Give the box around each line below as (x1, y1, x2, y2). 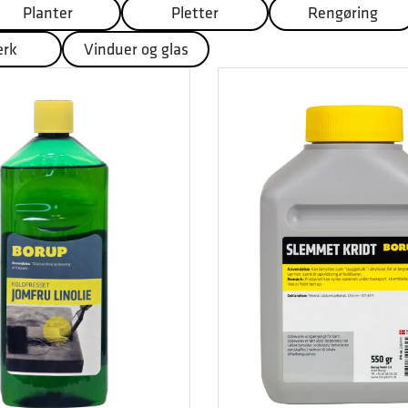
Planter (22, 2, 73, 23)
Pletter (171, 2, 219, 23)
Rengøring (307, 2, 378, 23)
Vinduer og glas (83, 38, 189, 59)
